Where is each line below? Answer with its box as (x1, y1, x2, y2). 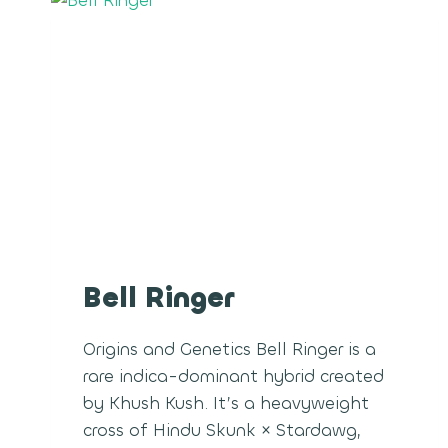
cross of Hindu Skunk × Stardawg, (83, 419, 361, 443)
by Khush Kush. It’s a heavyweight (83, 392, 369, 416)
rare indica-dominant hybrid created (83, 365, 384, 389)
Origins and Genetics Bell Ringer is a (83, 338, 376, 362)
